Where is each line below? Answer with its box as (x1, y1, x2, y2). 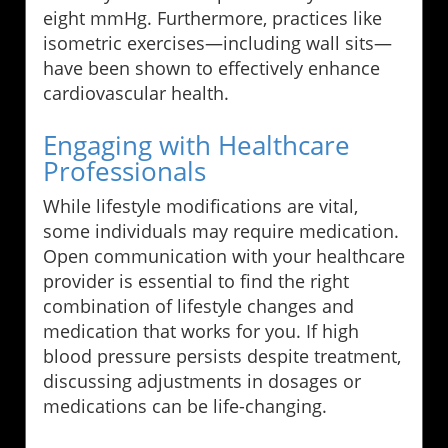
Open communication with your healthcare (43, 244, 405, 269)
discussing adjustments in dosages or (43, 369, 361, 394)
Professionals (43, 153, 206, 190)
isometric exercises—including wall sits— (43, 31, 392, 56)
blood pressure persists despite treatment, (43, 344, 401, 369)
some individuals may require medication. (43, 219, 399, 244)
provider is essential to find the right (43, 269, 349, 294)
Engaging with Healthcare (43, 127, 350, 164)
